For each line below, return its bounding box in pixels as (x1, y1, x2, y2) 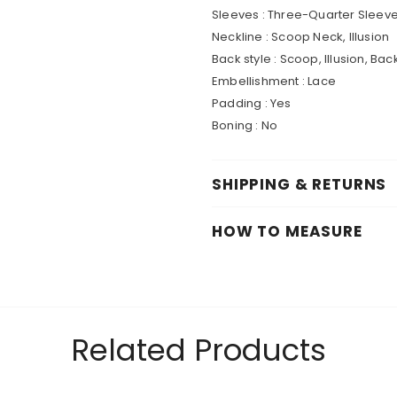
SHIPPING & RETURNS (212, 173, 387, 195)
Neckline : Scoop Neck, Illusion (212, 27, 390, 45)
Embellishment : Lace (212, 72, 336, 90)
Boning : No (212, 116, 278, 134)
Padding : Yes (212, 94, 292, 112)
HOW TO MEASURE (212, 220, 362, 242)
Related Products (71, 328, 326, 371)
